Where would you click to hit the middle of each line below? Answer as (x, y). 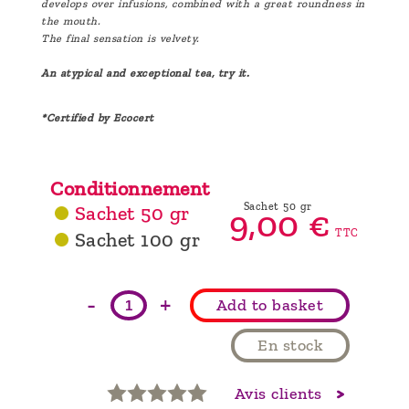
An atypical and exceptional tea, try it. (145, 73)
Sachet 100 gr (137, 241)
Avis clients (280, 394)
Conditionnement (130, 189)
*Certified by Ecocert (98, 118)
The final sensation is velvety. (121, 39)
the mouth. (71, 21)
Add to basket (269, 304)
